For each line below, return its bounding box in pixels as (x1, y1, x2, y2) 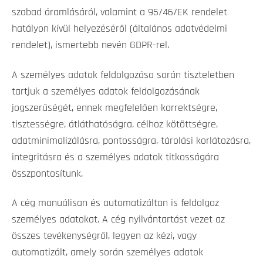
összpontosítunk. (12, 168, 83, 179)
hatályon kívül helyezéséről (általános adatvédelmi (12, 23, 227, 34)
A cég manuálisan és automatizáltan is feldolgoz (12, 198, 219, 209)
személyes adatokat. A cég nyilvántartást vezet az (12, 214, 225, 225)
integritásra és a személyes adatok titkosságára (12, 151, 219, 163)
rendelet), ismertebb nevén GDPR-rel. (12, 39, 169, 50)
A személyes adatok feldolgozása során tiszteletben (12, 69, 234, 80)
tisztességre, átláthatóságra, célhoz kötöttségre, (12, 119, 218, 130)
